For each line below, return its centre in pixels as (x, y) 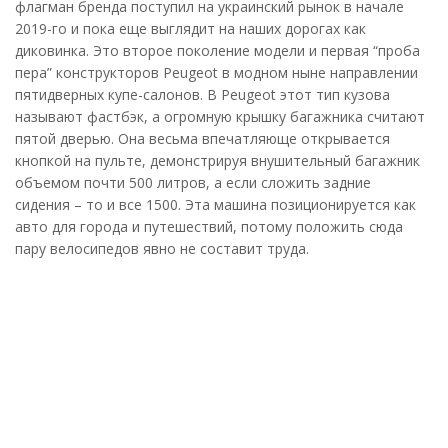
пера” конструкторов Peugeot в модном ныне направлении (216, 72)
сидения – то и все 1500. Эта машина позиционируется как (215, 204)
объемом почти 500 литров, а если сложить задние (193, 182)
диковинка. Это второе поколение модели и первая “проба (217, 50)
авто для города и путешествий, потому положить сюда (209, 226)
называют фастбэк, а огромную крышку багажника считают (220, 116)
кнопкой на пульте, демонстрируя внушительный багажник (217, 160)
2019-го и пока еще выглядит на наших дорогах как (190, 28)
